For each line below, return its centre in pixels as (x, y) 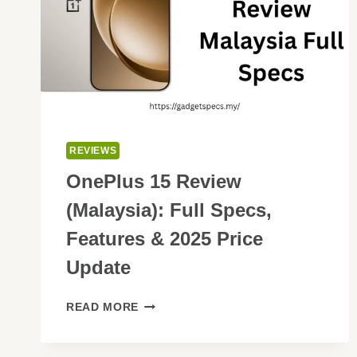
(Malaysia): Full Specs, (169, 210)
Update (98, 268)
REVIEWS (93, 151)
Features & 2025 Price (165, 239)
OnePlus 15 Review (154, 182)
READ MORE (103, 308)
